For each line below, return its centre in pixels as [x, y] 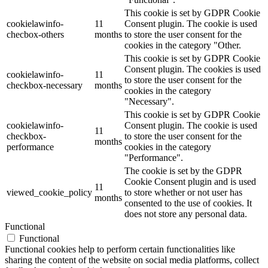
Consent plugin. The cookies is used [193, 69]
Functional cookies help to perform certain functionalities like [120, 249]
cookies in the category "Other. [183, 45]
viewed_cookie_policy [49, 193]
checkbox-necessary [45, 86]
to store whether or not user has [183, 193]
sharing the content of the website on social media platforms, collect [132, 260]
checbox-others [35, 35]
